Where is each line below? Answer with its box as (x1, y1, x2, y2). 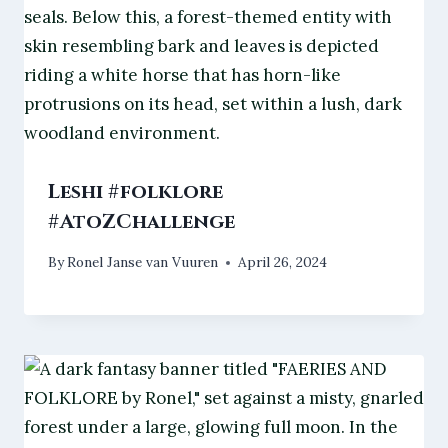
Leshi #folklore (48, 178, 223, 206)
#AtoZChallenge (48, 208, 235, 236)
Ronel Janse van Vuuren (67, 253, 219, 272)
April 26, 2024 (238, 253, 328, 272)
